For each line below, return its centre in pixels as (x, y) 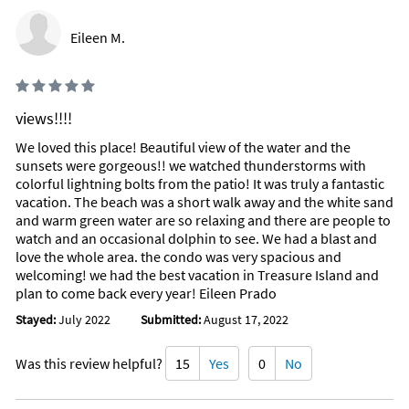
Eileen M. (98, 38)
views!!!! (44, 119)
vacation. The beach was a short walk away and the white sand (204, 202)
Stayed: (37, 320)
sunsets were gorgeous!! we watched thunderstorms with (191, 166)
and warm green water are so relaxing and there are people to (203, 220)
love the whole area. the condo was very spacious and (178, 257)
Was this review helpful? (90, 364)
